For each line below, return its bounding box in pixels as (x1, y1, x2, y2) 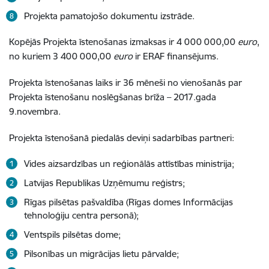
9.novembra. (9, 105, 61, 117)
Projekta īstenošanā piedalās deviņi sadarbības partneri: (9, 131, 234, 144)
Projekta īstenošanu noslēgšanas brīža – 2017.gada (9, 91, 216, 103)
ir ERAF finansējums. (133, 50, 219, 62)
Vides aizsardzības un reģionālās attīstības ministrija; (24, 157, 234, 169)
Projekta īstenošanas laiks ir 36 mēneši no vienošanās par (9, 76, 242, 88)
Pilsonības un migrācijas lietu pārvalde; (24, 247, 179, 259)
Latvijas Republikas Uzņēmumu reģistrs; (24, 177, 185, 189)
